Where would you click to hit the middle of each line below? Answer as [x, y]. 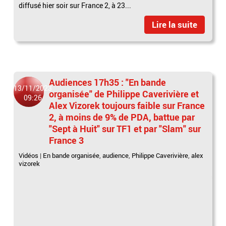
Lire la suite [174, 25]
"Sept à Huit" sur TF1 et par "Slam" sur [125, 129]
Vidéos [29, 156]
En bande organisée [71, 156]
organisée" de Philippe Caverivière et [124, 94]
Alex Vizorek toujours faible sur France [127, 106]
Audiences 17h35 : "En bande [108, 82]
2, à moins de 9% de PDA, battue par [122, 117]
